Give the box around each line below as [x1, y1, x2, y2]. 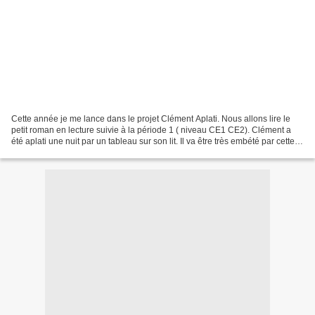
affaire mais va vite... [11, 147, 89, 157]
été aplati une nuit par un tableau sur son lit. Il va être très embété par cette [11, 136, 295, 146]
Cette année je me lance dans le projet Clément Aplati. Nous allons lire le [11, 113, 290, 124]
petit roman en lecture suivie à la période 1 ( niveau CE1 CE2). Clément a [11, 124, 291, 135]
